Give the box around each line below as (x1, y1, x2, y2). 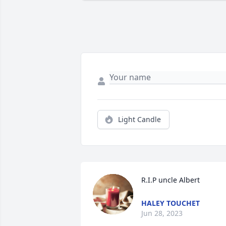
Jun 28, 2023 (141, 208, 183, 218)
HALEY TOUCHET (141, 198, 200, 208)
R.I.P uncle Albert (141, 175, 200, 185)
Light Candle (118, 115, 161, 125)
